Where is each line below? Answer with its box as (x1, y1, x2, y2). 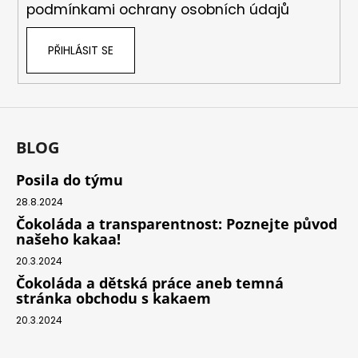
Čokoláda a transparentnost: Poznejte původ (16, 214, 337, 234)
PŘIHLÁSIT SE (48, 42, 113, 59)
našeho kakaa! (16, 229, 121, 249)
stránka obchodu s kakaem (16, 288, 211, 308)
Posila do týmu (16, 170, 123, 190)
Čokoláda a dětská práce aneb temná (16, 273, 284, 293)
